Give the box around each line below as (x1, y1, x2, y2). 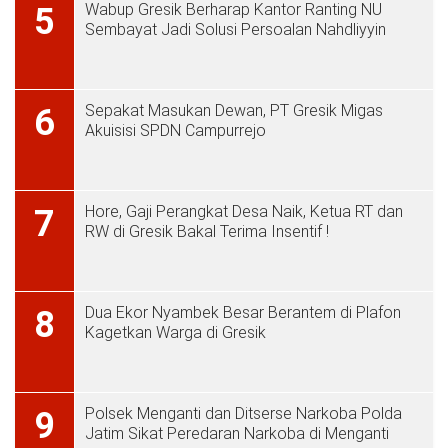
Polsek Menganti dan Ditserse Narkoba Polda (85, 404, 402, 423)
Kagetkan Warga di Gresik (85, 323, 266, 342)
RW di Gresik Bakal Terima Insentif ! (85, 222, 329, 241)
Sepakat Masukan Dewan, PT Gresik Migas (85, 101, 383, 120)
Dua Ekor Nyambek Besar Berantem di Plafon (85, 303, 401, 322)
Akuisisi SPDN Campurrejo (85, 121, 266, 140)
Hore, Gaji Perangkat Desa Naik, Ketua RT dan (85, 202, 403, 221)
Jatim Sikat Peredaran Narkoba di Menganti (85, 424, 389, 443)
